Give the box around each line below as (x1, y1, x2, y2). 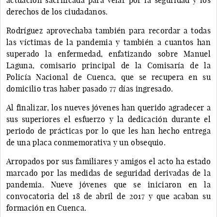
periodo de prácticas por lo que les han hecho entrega (6, 125, 211, 136)
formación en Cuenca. (6, 202, 87, 213)
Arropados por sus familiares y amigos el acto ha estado (6, 156, 211, 166)
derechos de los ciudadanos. (6, 6, 108, 16)
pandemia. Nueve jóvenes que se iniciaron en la (6, 179, 211, 189)
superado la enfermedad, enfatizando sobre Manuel (6, 48, 211, 59)
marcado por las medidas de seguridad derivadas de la (6, 168, 211, 178)
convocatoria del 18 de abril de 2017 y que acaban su (6, 191, 211, 201)
